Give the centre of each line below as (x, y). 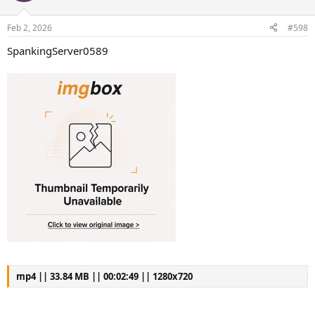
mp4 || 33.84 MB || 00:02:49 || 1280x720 (104, 276)
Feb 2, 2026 (30, 27)
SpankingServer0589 (58, 50)
